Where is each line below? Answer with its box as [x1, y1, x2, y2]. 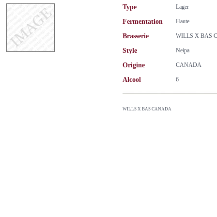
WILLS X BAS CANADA [123, 107, 171, 111]
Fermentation [123, 18, 163, 25]
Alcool [123, 76, 141, 83]
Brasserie [123, 32, 149, 40]
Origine [123, 62, 145, 69]
